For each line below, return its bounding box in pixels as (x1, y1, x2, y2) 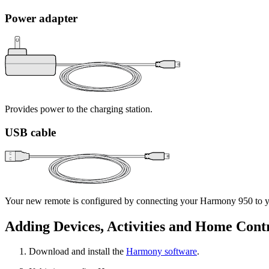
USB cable (5, 125, 56, 139)
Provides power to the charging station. (5, 104, 153, 115)
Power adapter (5, 11, 77, 25)
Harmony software (126, 246, 197, 257)
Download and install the (29, 246, 126, 257)
